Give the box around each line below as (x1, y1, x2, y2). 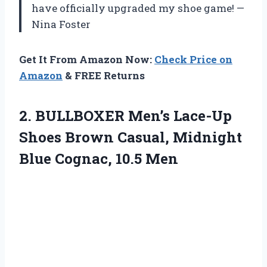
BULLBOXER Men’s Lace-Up (35, 106, 232, 126)
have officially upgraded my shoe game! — (32, 1, 244, 15)
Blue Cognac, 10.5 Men (19, 149, 178, 169)
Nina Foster (32, 17, 91, 32)
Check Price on (154, 52, 232, 67)
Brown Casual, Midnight (61, 128, 242, 147)
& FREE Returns (63, 69, 145, 83)
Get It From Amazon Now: (19, 52, 154, 67)
